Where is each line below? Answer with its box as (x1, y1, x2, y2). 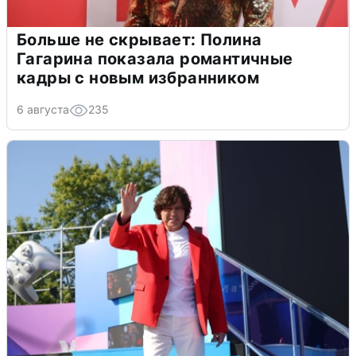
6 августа (17, 103, 69, 117)
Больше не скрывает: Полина (17, 30, 262, 50)
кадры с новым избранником (17, 68, 259, 88)
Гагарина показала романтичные (17, 49, 293, 69)
